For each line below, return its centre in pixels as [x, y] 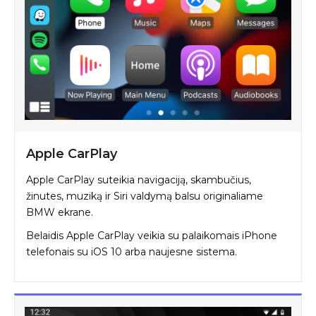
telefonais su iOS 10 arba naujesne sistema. [132, 251]
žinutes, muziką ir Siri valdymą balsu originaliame [145, 196]
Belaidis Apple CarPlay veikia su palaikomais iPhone [152, 235]
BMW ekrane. [60, 212]
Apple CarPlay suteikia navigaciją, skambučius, [139, 180]
